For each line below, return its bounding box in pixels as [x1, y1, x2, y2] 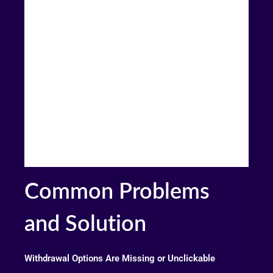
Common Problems [24, 181, 210, 204]
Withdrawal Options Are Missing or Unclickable [24, 253, 215, 264]
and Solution [24, 213, 146, 236]
